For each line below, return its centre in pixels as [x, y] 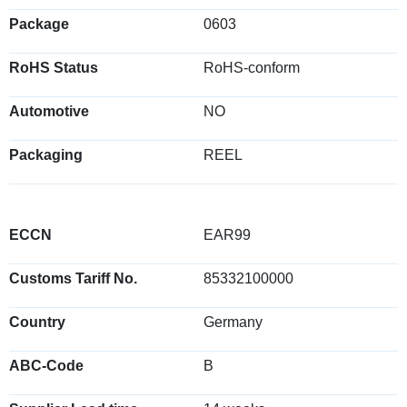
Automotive [49, 111]
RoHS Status [54, 68]
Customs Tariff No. [73, 278]
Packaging [46, 155]
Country [37, 322]
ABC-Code [46, 366]
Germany [233, 322]
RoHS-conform [252, 68]
